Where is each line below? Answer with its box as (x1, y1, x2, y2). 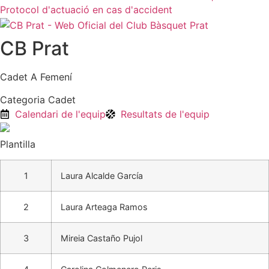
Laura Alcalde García (61, 170, 143, 181)
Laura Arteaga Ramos (61, 201, 148, 212)
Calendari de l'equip (15, 107, 106, 120)
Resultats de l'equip (121, 107, 210, 120)
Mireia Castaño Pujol (61, 232, 142, 243)
